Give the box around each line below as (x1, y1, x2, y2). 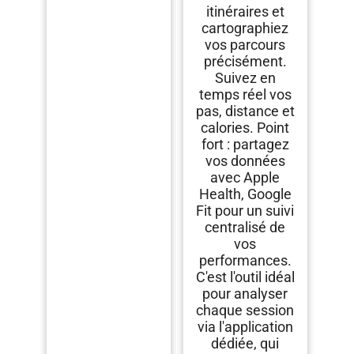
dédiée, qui (211, 335, 280, 352)
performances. (198, 252, 292, 269)
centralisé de (205, 219, 286, 236)
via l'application (197, 318, 293, 336)
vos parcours (205, 36, 286, 54)
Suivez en (214, 70, 276, 87)
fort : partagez (201, 136, 289, 153)
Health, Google (198, 186, 292, 203)
